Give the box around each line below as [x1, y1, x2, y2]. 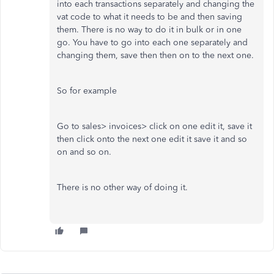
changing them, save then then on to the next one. [57, 50, 254, 61]
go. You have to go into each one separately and [57, 37, 248, 48]
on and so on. [57, 147, 114, 157]
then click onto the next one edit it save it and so [57, 134, 247, 144]
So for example [57, 86, 119, 96]
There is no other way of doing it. [57, 182, 190, 193]
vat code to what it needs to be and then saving [57, 12, 242, 22]
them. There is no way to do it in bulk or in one [57, 24, 242, 35]
